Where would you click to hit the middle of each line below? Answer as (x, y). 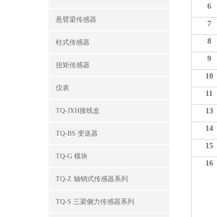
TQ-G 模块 (72, 156)
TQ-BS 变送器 (77, 133)
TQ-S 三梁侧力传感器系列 (95, 202)
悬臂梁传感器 (76, 20)
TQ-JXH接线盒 (78, 111)
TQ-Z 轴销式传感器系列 (92, 179)
